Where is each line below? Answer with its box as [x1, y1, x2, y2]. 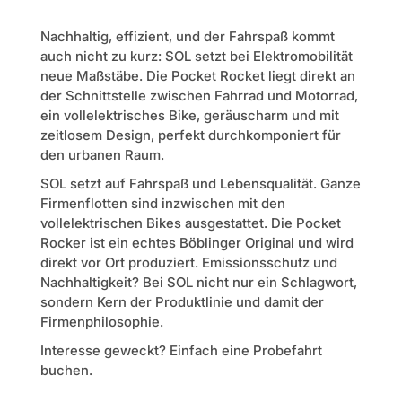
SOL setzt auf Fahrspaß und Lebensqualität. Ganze [39, 175, 361, 193]
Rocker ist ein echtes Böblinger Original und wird [39, 234, 354, 252]
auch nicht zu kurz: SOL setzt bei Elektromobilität [39, 48, 353, 66]
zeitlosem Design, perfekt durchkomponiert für [39, 127, 341, 144]
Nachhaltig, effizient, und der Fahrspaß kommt [39, 28, 335, 46]
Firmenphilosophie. [39, 313, 170, 331]
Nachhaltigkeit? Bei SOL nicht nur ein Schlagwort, [39, 274, 357, 292]
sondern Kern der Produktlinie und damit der [39, 293, 324, 311]
